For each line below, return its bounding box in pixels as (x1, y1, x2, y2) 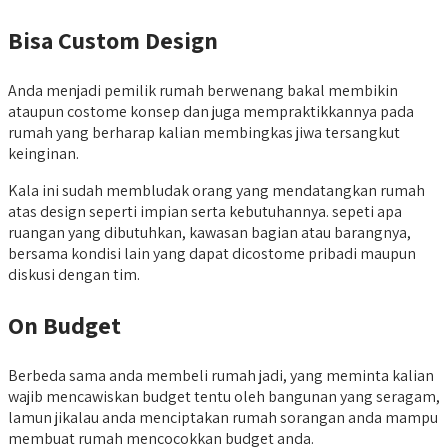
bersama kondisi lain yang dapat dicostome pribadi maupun (8, 242, 416, 264)
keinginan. (8, 142, 79, 164)
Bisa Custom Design (8, 23, 218, 56)
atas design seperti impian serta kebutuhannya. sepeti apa (8, 200, 402, 222)
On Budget (8, 308, 121, 341)
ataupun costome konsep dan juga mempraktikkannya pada (8, 100, 414, 122)
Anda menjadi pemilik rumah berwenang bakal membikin (8, 79, 398, 101)
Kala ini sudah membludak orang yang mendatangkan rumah (8, 179, 425, 201)
